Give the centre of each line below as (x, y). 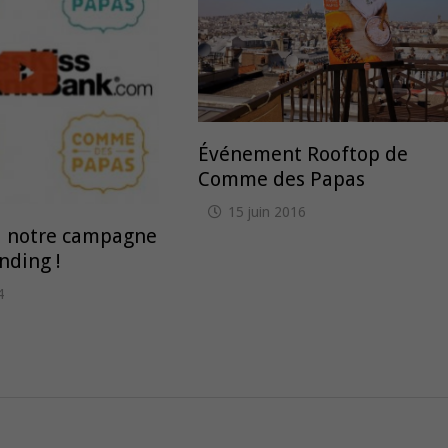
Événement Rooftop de (303, 153)
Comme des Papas (282, 178)
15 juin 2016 (267, 211)
